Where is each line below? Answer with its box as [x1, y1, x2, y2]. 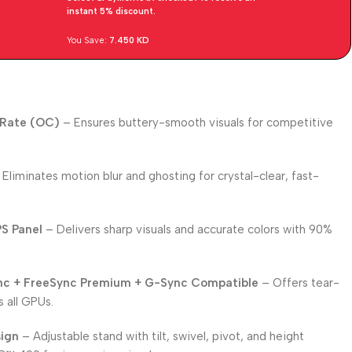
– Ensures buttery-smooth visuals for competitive [60, 115, 334, 130]
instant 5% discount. [67, 6, 156, 16]
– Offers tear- [258, 276, 340, 290]
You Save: [67, 35, 110, 46]
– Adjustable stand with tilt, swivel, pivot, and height [19, 329, 305, 343]
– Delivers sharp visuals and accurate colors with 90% [42, 222, 333, 236]
